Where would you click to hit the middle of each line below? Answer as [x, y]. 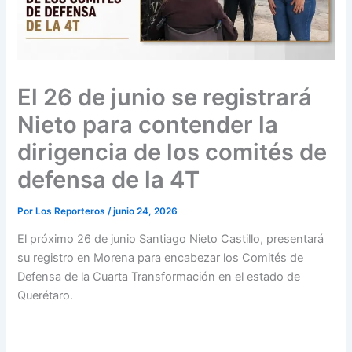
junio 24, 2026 [146, 211]
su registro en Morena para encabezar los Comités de [161, 258]
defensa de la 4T [109, 179]
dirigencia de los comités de [172, 152]
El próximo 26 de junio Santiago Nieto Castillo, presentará [171, 239]
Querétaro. [46, 296]
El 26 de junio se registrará [165, 97]
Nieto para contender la [148, 124]
